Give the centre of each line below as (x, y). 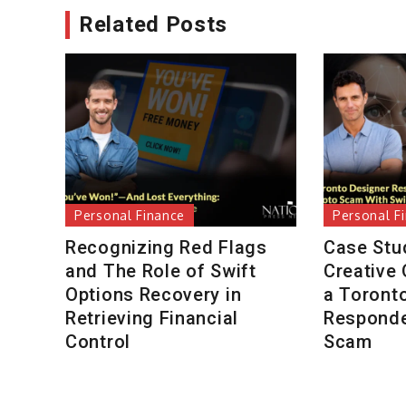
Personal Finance (130, 216)
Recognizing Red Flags (166, 248)
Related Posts (154, 24)
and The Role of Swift (161, 271)
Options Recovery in (154, 295)
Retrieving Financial (152, 319)
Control (98, 342)
